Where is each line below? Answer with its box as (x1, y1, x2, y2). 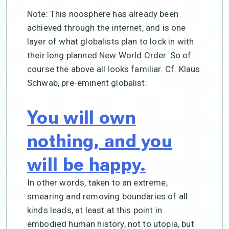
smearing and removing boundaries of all (27, 191, 188, 202)
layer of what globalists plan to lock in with (27, 36, 194, 47)
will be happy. (27, 154, 146, 176)
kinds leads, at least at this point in (27, 205, 163, 216)
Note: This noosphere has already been (27, 9, 178, 19)
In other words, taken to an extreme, (27, 177, 168, 188)
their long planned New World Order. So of (27, 50, 192, 61)
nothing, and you (27, 130, 173, 152)
